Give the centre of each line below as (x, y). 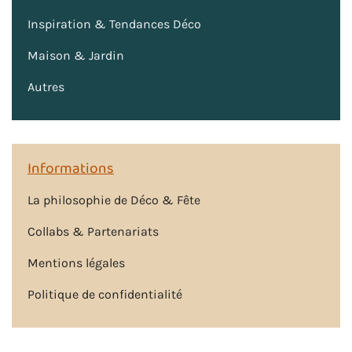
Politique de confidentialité (105, 294)
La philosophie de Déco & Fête (114, 200)
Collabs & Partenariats (93, 231)
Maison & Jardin (76, 56)
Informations (71, 169)
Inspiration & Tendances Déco (114, 24)
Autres (46, 87)
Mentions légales (76, 262)
